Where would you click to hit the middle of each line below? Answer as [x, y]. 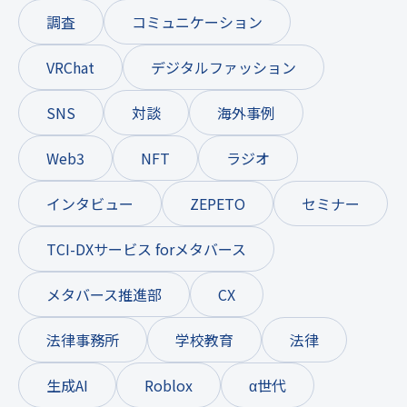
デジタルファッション [223, 67]
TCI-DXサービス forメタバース [146, 248]
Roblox [169, 385]
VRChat [70, 67]
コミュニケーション [197, 21]
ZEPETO [218, 203]
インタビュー [90, 203]
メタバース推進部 [104, 294]
